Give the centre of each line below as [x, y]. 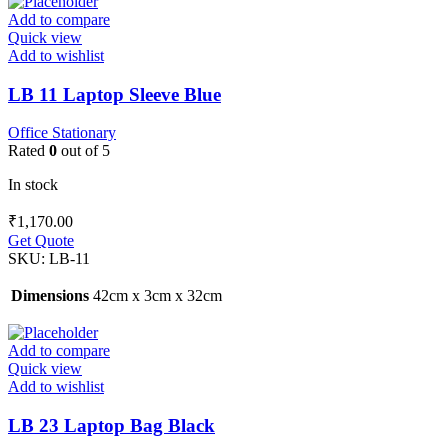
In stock [33, 185]
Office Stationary [62, 133]
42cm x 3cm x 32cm [157, 296]
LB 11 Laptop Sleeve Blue [114, 94]
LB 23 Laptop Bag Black [111, 425]
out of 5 [83, 151]
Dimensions [50, 296]
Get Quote [41, 241]
